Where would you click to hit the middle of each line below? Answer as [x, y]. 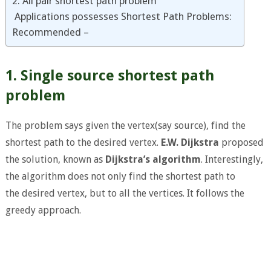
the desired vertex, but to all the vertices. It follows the [125, 194]
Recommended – [50, 32]
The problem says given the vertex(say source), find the [125, 126]
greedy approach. [43, 211]
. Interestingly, [232, 160]
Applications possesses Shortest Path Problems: [122, 16]
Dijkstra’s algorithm [153, 160]
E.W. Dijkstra [190, 143]
